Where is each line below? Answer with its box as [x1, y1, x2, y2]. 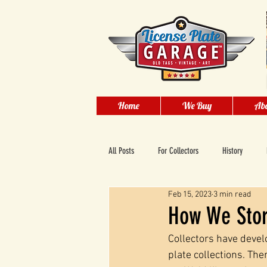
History [222, 145, 243, 156]
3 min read [213, 189, 251, 200]
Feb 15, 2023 [168, 189, 212, 200]
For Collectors [158, 145, 198, 156]
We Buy [182, 100, 212, 111]
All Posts [108, 145, 134, 156]
